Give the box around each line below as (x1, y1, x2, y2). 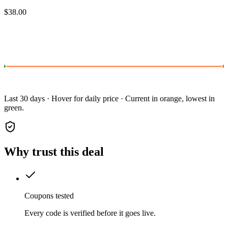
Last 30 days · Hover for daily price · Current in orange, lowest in (4, 94, 215, 103)
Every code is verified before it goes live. (24, 209, 156, 218)
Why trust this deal (4, 145, 104, 159)
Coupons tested (24, 191, 74, 201)
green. (4, 103, 24, 112)
